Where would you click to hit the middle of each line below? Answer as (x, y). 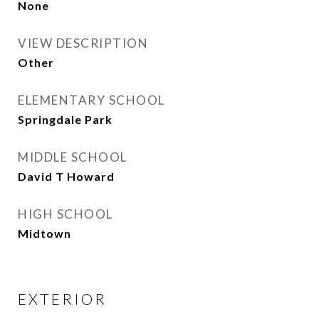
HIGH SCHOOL (66, 214)
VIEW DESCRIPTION (83, 43)
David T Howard (66, 176)
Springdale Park (65, 119)
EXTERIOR (62, 299)
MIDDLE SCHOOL (73, 157)
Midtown (45, 233)
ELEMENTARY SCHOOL (91, 100)
